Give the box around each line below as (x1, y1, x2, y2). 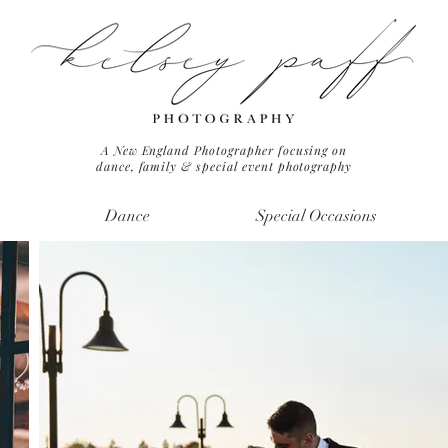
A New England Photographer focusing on (100, 142, 348, 158)
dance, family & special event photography (95, 158, 353, 174)
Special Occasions (256, 206, 377, 226)
